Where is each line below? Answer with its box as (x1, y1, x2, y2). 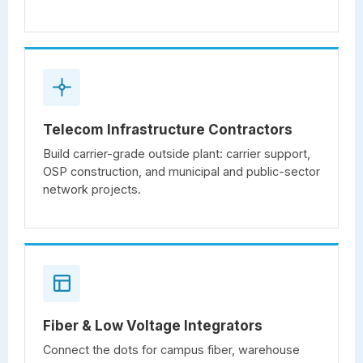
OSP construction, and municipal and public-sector (43, 164, 320, 178)
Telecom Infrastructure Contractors (43, 121, 293, 138)
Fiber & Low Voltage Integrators (43, 317, 263, 334)
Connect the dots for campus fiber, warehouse (43, 342, 300, 357)
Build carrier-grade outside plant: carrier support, (43, 146, 310, 160)
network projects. (43, 181, 141, 196)
